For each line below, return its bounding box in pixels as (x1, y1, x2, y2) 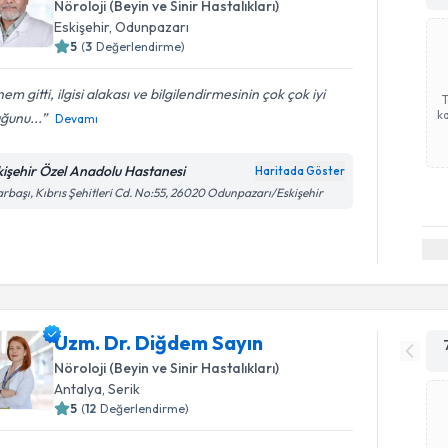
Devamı (55, 111, 99, 126)
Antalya (54, 379, 103, 398)
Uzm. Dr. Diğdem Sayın (54, 329, 264, 355)
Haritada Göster (255, 164, 346, 178)
